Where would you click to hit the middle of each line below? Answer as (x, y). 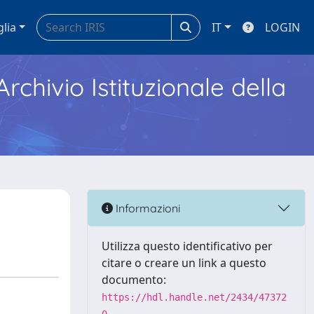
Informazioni (146, 208)
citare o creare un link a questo (184, 263)
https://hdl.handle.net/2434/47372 (194, 297)
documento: (134, 280)
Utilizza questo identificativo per (187, 246)
